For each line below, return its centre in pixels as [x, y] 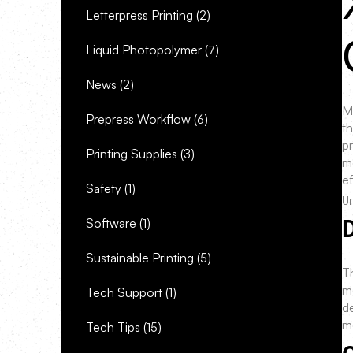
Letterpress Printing [139, 15]
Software [111, 223]
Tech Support [124, 292]
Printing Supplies [132, 154]
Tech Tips [113, 327]
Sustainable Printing [140, 258]
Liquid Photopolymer [144, 50]
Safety [104, 188]
